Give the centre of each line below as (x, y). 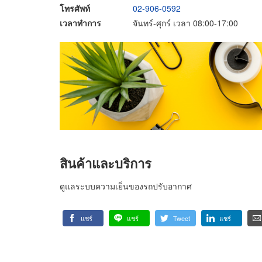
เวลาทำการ (80, 23)
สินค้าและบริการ (106, 163)
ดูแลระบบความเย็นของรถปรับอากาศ (126, 186)
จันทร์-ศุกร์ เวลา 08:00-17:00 (185, 23)
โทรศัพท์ (75, 8)
